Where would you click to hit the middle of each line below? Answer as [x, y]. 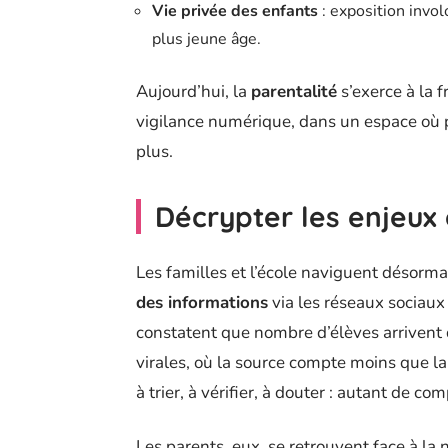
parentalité [294, 92]
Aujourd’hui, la [193, 92]
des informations [202, 303]
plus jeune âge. [206, 39]
